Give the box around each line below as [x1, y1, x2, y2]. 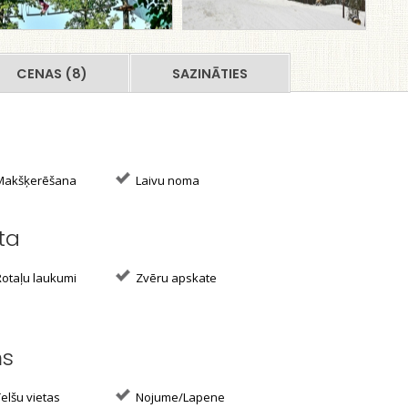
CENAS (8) [16, 65, 87, 83]
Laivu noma [133, 172, 199, 189]
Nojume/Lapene [133, 389, 225, 405]
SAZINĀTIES [172, 65, 248, 83]
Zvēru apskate [133, 270, 217, 286]
